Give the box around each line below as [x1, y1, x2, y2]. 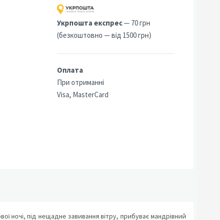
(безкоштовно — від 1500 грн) [57, 30, 151, 40]
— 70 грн [122, 18, 150, 27]
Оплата [57, 65, 83, 75]
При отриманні [57, 78, 104, 87]
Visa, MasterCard [57, 90, 109, 99]
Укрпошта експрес [57, 18, 122, 27]
